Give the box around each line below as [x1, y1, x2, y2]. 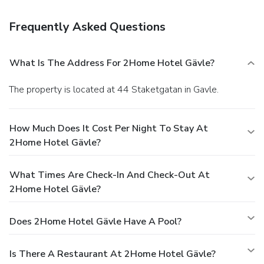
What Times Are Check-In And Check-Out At [9, 169, 210, 182]
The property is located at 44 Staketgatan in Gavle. [14, 83, 219, 97]
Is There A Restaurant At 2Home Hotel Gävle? [9, 247, 216, 261]
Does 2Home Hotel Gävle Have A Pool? [9, 215, 181, 229]
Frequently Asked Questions [9, 19, 166, 35]
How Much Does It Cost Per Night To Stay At [9, 122, 208, 136]
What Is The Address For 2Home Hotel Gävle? [9, 57, 214, 70]
